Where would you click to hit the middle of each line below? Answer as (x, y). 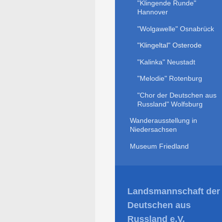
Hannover (152, 12)
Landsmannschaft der (174, 192)
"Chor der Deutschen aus (177, 95)
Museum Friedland (159, 146)
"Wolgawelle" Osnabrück (175, 28)
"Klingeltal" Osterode (169, 45)
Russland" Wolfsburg (170, 104)
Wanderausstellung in (164, 121)
